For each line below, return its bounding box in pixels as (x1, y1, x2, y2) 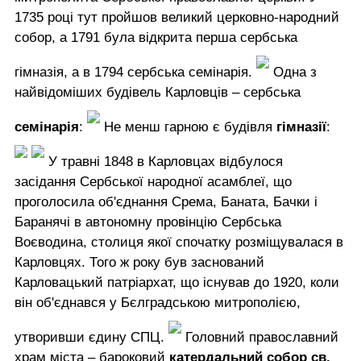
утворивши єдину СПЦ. (15, 329, 168, 345)
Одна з (269, 64, 317, 80)
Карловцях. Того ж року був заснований (15, 254, 264, 270)
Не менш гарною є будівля (100, 118, 276, 135)
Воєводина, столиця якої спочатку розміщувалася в (15, 234, 343, 250)
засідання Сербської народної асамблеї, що (15, 173, 292, 189)
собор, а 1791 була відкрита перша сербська (15, 29, 297, 45)
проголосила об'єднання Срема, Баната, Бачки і (15, 193, 317, 210)
